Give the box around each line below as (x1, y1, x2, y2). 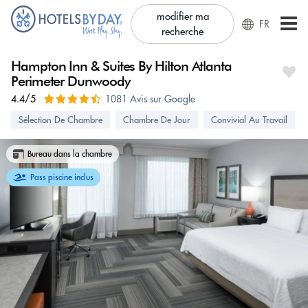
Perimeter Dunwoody (11, 73, 130, 89)
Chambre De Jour (123, 114, 190, 125)
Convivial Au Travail (211, 114, 287, 125)
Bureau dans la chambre (27, 148, 112, 159)
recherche (162, 25, 204, 38)
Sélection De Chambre (19, 114, 102, 125)
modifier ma (156, 10, 209, 23)
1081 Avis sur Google (105, 93, 195, 105)
